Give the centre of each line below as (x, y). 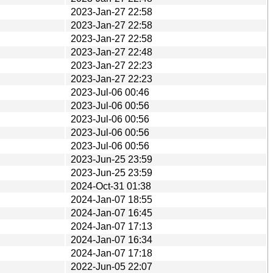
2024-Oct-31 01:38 (111, 186)
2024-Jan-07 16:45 (112, 213)
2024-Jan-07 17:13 (112, 226)
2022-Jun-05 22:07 (112, 266)
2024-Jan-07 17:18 (112, 253)
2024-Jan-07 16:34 (112, 239)
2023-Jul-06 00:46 (110, 92)
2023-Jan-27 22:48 (112, 52)
